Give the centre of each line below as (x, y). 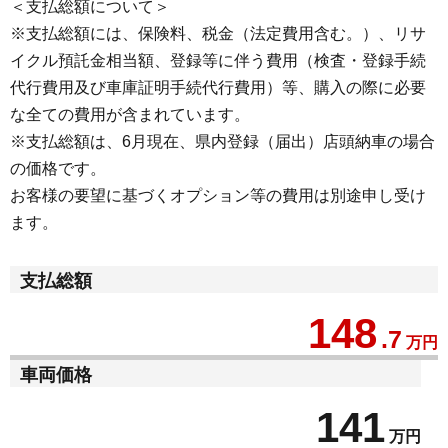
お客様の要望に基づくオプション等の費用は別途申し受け (218, 195)
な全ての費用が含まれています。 (130, 114)
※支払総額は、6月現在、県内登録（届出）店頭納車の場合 (222, 141)
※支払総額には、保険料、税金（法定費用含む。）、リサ (218, 33)
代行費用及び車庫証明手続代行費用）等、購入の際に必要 (218, 87)
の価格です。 (58, 168)
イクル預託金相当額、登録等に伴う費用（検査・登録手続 (218, 60)
